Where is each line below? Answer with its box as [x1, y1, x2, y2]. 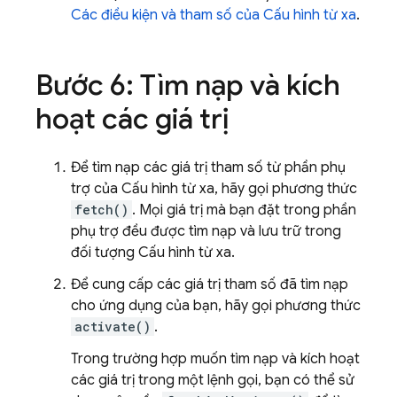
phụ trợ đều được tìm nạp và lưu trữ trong [71, 222, 341, 240]
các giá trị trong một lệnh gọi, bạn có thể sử [71, 371, 354, 389]
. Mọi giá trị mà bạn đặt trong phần [132, 201, 356, 219]
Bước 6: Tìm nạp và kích [35, 67, 340, 103]
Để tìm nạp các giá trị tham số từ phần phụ [71, 159, 346, 176]
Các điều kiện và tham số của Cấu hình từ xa [71, 6, 356, 24]
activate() [74, 318, 151, 335]
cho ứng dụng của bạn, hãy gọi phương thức [71, 297, 361, 315]
